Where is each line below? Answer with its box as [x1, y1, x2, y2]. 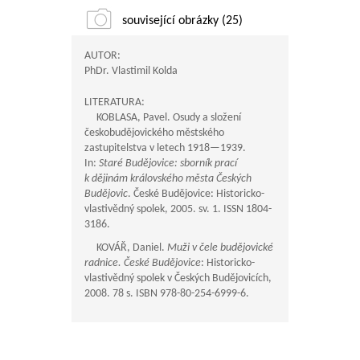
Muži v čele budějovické [167, 242, 273, 254]
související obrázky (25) [122, 14, 243, 27]
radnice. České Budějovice [84, 257, 201, 269]
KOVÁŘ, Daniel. [84, 242, 167, 254]
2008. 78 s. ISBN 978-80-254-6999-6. [84, 288, 249, 300]
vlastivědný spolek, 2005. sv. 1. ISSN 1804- [84, 203, 272, 215]
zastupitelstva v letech [84, 142, 187, 154]
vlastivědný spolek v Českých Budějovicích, [84, 272, 272, 284]
